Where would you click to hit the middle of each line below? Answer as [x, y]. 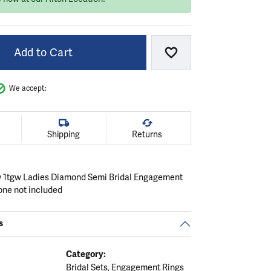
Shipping [64, 134]
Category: [86, 254]
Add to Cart [43, 52]
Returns [147, 134]
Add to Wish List [212, 57]
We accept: [28, 88]
